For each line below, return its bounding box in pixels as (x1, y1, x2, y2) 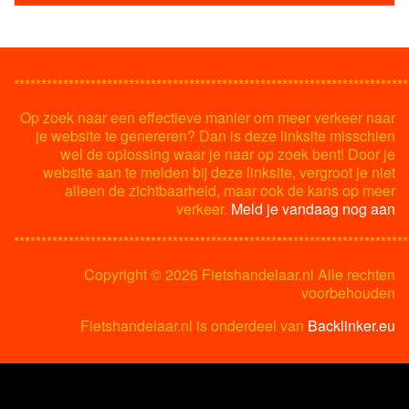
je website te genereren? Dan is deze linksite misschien (36, 125, 395, 147)
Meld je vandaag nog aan (231, 198, 395, 220)
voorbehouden (301, 282, 395, 304)
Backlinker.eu (308, 315, 395, 337)
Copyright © (84, 264, 165, 286)
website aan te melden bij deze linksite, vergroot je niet (43, 162, 395, 184)
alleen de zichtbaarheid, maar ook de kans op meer (65, 180, 395, 202)
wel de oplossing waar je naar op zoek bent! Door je (60, 143, 395, 165)
